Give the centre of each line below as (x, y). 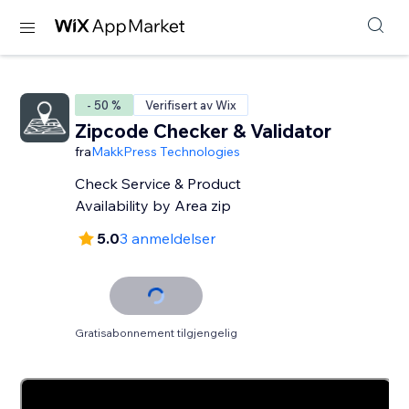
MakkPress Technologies (166, 152)
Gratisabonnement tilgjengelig (157, 333)
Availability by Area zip (153, 205)
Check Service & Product (158, 184)
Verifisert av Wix (191, 105)
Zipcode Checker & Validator (204, 131)
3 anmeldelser (168, 238)
